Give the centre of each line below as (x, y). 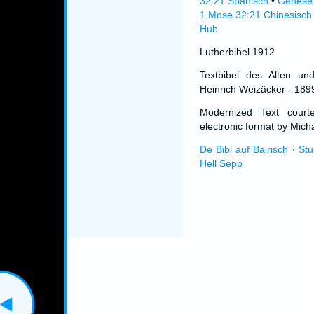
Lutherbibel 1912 (237, 52)
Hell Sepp (221, 163)
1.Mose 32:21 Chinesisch (255, 15)
